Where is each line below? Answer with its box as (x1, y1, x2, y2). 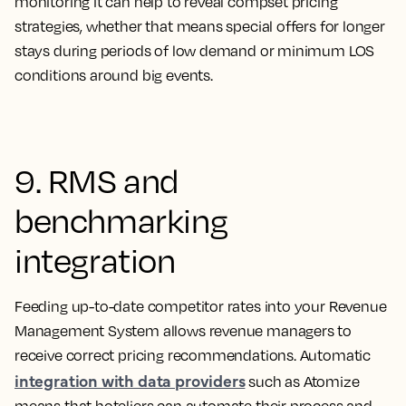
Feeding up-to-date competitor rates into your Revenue (14, 297, 387, 316)
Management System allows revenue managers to (14, 322, 353, 341)
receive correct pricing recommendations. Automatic (14, 346, 372, 365)
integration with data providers (14, 369, 246, 392)
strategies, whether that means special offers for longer (14, 17, 385, 36)
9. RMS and (14, 160, 179, 201)
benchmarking (14, 200, 228, 241)
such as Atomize (245, 372, 360, 391)
